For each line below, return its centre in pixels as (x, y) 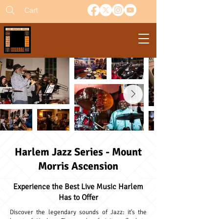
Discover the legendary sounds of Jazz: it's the (78, 212)
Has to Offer (78, 197)
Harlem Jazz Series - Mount (78, 152)
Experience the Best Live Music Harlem (78, 187)
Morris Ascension (78, 166)
